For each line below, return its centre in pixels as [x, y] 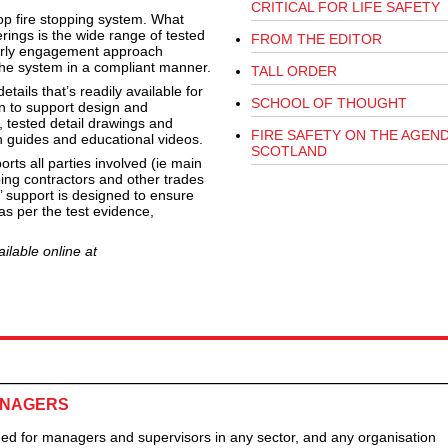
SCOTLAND [288, 151]
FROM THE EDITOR [316, 39]
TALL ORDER [293, 71]
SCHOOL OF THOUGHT [328, 103]
